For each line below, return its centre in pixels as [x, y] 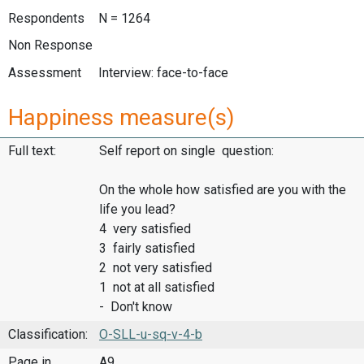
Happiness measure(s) [121, 117]
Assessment [45, 72]
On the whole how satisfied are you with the [223, 190]
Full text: [32, 151]
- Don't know [136, 307]
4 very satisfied [145, 229]
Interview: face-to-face [163, 72]
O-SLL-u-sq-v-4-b [151, 334]
